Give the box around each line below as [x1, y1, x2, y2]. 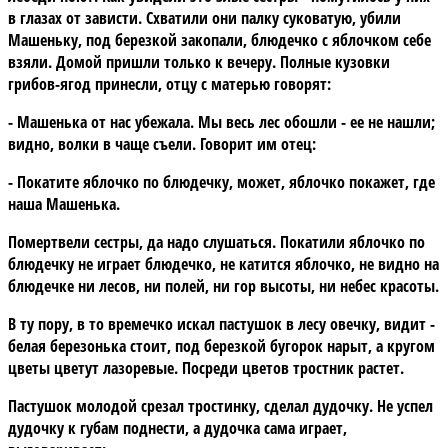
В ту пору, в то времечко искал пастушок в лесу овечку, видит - [8, 312, 435, 335]
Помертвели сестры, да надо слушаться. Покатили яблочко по [8, 230, 425, 253]
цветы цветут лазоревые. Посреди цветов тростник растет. [8, 356, 404, 379]
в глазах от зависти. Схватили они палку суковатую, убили [8, 6, 401, 29]
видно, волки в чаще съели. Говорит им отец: [8, 132, 316, 155]
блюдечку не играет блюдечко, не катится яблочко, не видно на [8, 252, 439, 275]
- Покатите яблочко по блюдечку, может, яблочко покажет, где [8, 170, 435, 193]
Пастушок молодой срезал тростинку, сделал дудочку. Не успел [8, 394, 433, 417]
